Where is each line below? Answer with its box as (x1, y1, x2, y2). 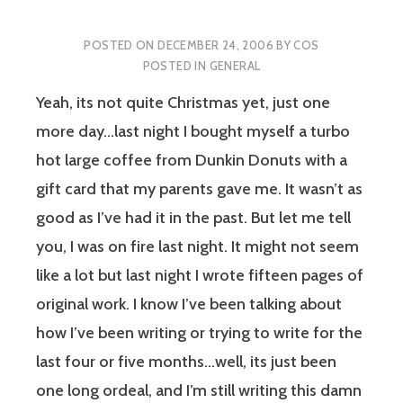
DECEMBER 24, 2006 (157, 37, 273, 52)
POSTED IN (142, 58, 210, 73)
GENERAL (209, 58, 261, 73)
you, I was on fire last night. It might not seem (36, 237, 359, 257)
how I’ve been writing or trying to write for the (36, 323, 363, 344)
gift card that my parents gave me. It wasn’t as (36, 179, 363, 200)
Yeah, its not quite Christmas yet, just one (36, 93, 330, 113)
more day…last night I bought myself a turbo (36, 121, 350, 142)
